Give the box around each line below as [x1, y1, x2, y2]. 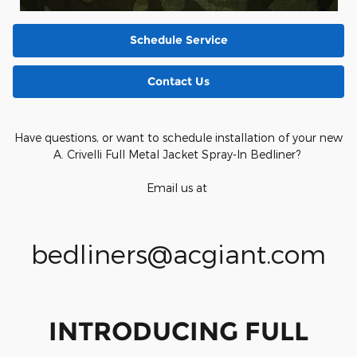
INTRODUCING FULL [49, 316, 308, 347]
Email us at [147, 181, 210, 195]
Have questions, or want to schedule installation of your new [14, 131, 343, 145]
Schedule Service [129, 33, 228, 48]
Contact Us [147, 73, 210, 88]
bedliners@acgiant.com [31, 238, 326, 269]
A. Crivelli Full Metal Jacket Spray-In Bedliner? [53, 147, 304, 162]
